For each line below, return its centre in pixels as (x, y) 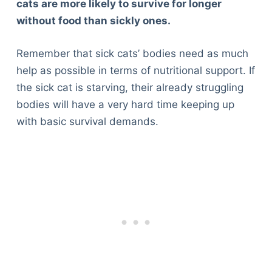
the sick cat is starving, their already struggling (130, 87)
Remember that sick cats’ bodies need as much (132, 53)
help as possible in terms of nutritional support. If (135, 70)
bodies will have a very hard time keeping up (125, 104)
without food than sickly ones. (93, 21)
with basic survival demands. (87, 121)
